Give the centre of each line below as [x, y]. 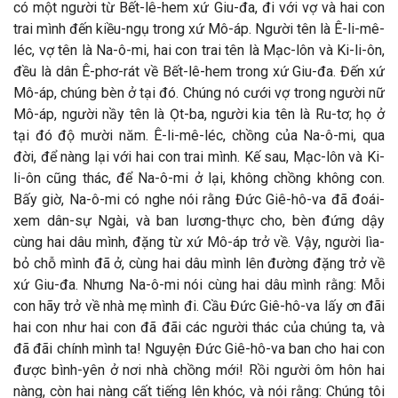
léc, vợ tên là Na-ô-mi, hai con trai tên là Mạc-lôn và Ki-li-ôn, [199, 50]
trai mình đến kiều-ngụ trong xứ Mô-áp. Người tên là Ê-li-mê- [199, 29]
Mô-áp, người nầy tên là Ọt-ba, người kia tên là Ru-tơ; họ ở [199, 114]
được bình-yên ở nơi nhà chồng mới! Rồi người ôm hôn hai [199, 370]
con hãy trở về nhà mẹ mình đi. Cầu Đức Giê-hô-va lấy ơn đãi [199, 306]
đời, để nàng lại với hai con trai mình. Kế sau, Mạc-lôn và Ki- [199, 157]
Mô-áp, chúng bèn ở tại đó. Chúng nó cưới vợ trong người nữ [199, 93]
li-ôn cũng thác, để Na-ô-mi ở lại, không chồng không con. [199, 178]
